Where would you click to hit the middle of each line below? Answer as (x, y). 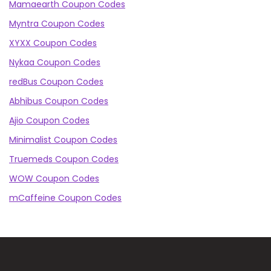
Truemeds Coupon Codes (64, 159)
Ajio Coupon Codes (49, 121)
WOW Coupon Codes (54, 179)
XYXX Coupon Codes (53, 43)
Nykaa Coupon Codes (55, 63)
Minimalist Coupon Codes (63, 140)
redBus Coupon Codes (56, 82)
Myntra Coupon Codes (57, 24)
